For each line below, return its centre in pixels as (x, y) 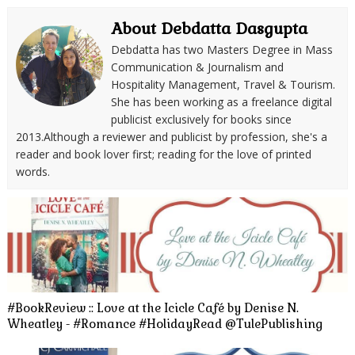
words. (32, 172)
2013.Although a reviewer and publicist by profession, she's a (171, 137)
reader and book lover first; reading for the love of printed (163, 155)
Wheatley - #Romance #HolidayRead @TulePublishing (164, 324)
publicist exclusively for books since (201, 120)
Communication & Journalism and (197, 67)
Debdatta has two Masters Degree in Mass (221, 50)
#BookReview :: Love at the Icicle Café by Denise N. (153, 308)
